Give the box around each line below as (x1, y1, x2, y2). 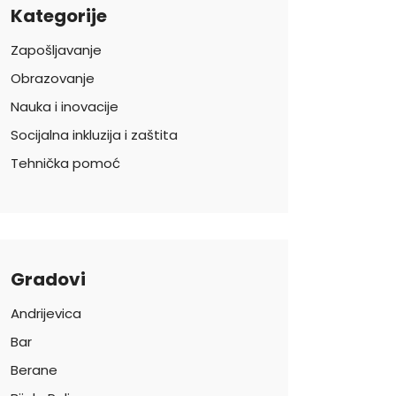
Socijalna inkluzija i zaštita (11, 126, 178, 144)
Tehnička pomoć (11, 154, 120, 172)
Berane (11, 361, 57, 379)
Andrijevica (11, 304, 81, 323)
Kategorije (11, 4, 107, 28)
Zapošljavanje (11, 41, 102, 59)
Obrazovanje (11, 69, 95, 88)
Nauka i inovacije (11, 97, 118, 116)
